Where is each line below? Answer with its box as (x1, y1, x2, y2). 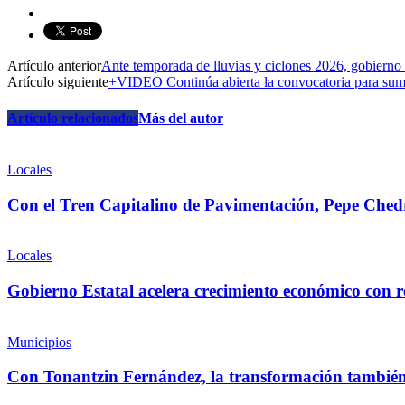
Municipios (7, 334, 71, 350)
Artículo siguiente (7, 74, 108, 90)
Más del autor (138, 109, 223, 126)
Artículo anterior (7, 58, 101, 74)
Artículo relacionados (7, 109, 138, 126)
